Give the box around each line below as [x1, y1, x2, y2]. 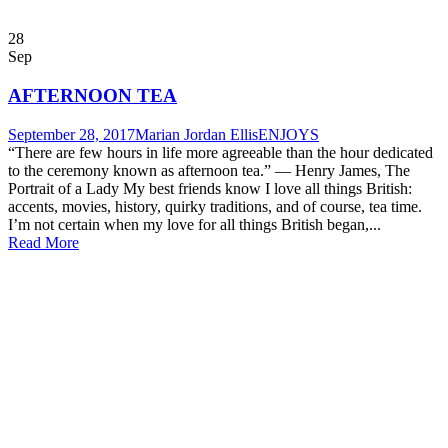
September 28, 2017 [8, 125, 135, 143]
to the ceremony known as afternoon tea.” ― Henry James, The [8, 161, 410, 179]
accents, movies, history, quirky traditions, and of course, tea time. [8, 197, 422, 215]
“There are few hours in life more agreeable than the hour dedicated [8, 143, 433, 161]
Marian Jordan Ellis [135, 125, 258, 143]
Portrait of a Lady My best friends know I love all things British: [8, 179, 412, 197]
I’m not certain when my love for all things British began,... [8, 215, 381, 233]
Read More [8, 233, 79, 251]
